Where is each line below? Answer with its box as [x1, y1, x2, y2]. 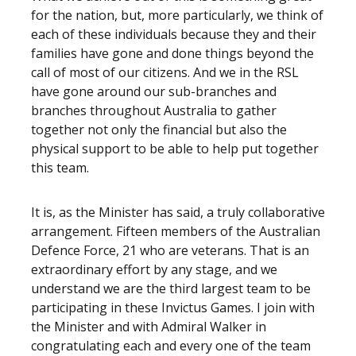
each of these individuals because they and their [31, 25, 316, 43]
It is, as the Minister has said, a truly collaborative [31, 203, 325, 221]
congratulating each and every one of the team [31, 337, 311, 354]
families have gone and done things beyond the [31, 44, 314, 62]
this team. [31, 159, 89, 176]
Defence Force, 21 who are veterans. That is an [31, 242, 309, 259]
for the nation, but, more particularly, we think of [31, 6, 323, 24]
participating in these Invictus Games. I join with [31, 299, 315, 316]
